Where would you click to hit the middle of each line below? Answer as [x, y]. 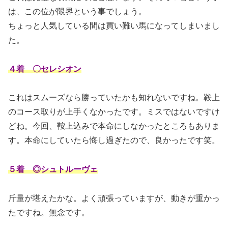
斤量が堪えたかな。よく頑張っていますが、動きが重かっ [114, 198]
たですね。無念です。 [49, 213]
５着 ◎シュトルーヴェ [53, 169]
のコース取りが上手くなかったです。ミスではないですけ [114, 112]
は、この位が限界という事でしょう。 [77, 11]
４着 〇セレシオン [45, 69]
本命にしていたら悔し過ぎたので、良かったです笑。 [122, 140]
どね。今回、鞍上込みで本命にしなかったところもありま [114, 126]
